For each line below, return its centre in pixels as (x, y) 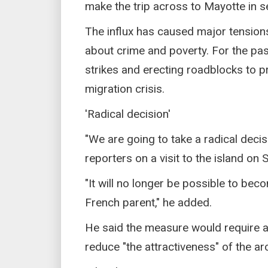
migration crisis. (125, 89)
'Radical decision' (128, 114)
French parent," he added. (148, 202)
